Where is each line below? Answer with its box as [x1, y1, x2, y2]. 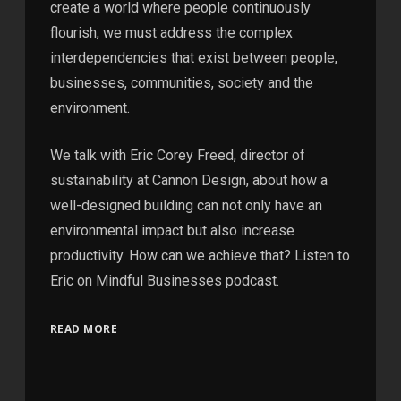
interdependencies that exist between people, [49, 49, 337, 67]
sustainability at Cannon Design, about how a [49, 172, 328, 190]
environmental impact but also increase [49, 222, 294, 240]
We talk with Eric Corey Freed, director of [49, 147, 305, 165]
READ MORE [49, 321, 118, 337]
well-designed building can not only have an [49, 197, 322, 215]
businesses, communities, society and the [49, 74, 313, 92]
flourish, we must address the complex [49, 24, 293, 42]
